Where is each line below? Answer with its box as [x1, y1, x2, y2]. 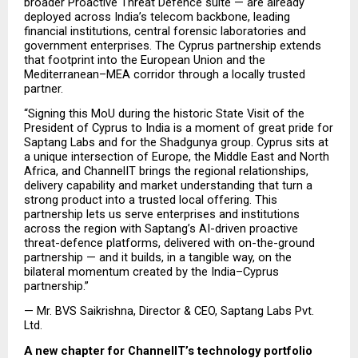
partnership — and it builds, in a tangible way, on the [24, 250, 292, 265]
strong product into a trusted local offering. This [24, 193, 277, 208]
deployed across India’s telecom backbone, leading [24, 9, 290, 24]
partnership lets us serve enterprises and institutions [24, 207, 300, 222]
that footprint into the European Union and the [24, 52, 265, 67]
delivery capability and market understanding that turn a [24, 178, 312, 193]
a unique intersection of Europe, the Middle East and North [24, 149, 329, 165]
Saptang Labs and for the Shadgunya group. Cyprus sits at [24, 135, 328, 150]
